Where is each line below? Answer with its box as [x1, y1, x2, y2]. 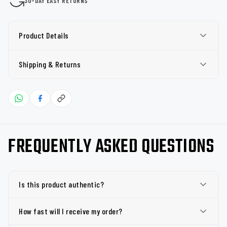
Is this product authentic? [19, 179, 104, 189]
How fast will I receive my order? [19, 206, 123, 216]
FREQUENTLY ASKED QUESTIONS [8, 133, 214, 162]
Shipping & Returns [19, 59, 81, 69]
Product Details [19, 30, 69, 40]
